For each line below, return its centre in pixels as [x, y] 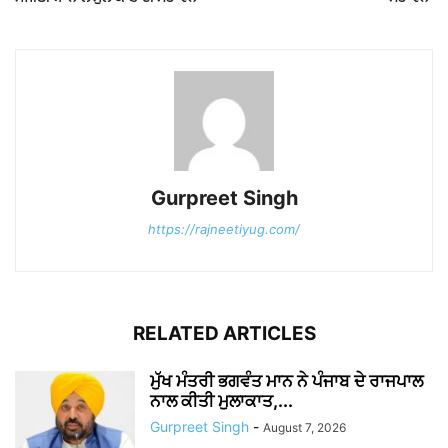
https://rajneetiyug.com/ [224, 229]
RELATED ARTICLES [224, 334]
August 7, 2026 [304, 428]
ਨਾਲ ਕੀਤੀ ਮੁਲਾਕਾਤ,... [221, 401]
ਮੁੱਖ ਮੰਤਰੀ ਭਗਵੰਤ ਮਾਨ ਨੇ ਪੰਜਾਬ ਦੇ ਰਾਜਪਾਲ [286, 381]
